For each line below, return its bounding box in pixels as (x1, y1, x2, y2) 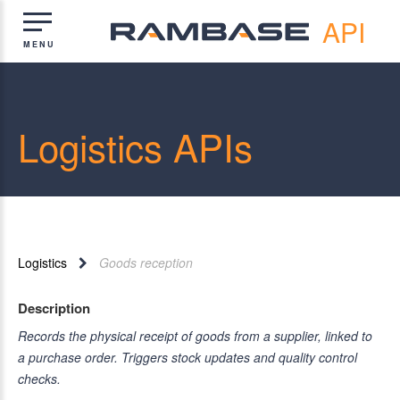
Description (18, 297, 90, 318)
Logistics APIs (18, 120, 253, 173)
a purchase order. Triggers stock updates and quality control (18, 347, 357, 366)
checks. (18, 369, 61, 387)
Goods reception (98, 254, 193, 271)
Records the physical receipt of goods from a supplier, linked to (18, 326, 372, 345)
